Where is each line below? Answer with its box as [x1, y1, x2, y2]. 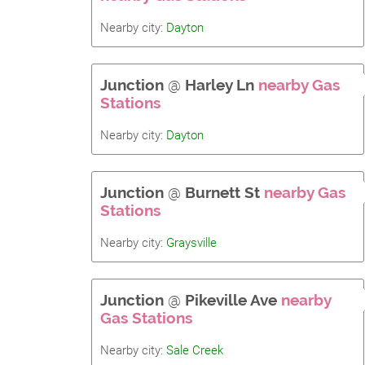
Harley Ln [185, 76, 254, 94]
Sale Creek [166, 343, 223, 358]
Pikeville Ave [185, 291, 277, 309]
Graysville [166, 235, 217, 250]
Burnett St [185, 183, 260, 201]
